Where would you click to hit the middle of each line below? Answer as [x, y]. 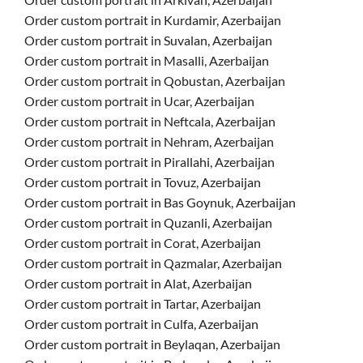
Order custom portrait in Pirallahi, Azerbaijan [149, 162]
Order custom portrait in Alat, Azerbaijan [138, 283]
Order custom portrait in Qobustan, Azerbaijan [155, 81]
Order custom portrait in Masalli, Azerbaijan [147, 60]
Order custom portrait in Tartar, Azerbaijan [143, 303]
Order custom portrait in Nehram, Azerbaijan [149, 141]
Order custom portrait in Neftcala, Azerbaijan [150, 121]
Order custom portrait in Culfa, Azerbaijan [141, 324]
